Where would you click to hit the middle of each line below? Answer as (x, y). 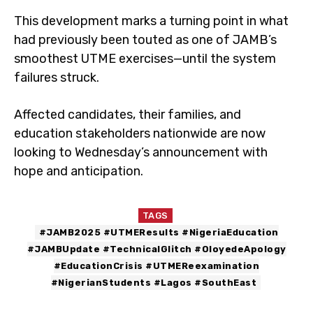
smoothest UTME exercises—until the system (145, 59)
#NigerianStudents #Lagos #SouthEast (154, 283)
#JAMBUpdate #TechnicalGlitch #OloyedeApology (156, 249)
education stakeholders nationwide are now (140, 133)
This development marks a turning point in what (151, 21)
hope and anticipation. (79, 171)
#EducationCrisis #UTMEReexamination (156, 266)
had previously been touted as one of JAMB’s (145, 40)
